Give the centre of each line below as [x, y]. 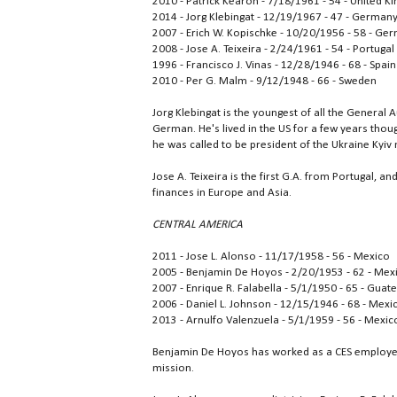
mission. [173, 369]
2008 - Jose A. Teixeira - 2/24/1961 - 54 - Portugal [273, 50]
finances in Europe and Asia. [222, 193]
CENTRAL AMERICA [198, 225]
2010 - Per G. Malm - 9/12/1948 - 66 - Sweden [265, 82]
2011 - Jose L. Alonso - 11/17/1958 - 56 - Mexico [271, 257]
